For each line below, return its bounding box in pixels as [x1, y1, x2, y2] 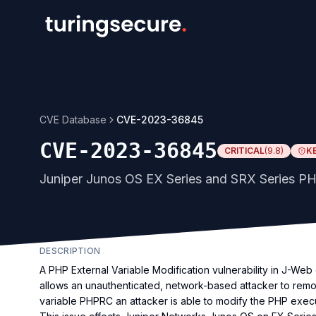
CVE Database [39, 114, 107, 126]
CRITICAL [224, 145, 265, 156]
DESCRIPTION [39, 245, 101, 256]
